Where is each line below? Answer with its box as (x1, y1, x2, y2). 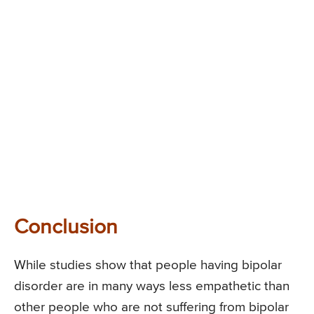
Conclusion (14, 217, 118, 238)
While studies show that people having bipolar (14, 258, 282, 272)
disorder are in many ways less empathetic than (14, 279, 289, 293)
